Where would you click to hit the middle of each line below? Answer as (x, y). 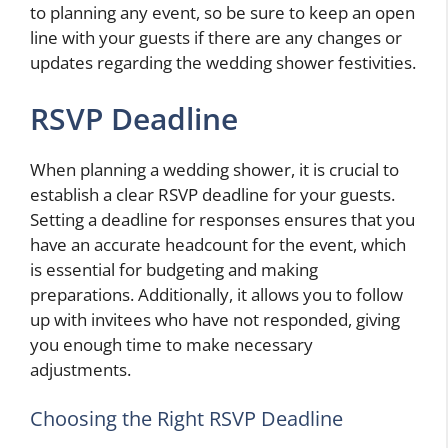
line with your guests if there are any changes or (216, 38)
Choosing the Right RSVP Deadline (186, 419)
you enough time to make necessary (171, 344)
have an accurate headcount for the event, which (218, 244)
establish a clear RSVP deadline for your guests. (212, 194)
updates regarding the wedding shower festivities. (223, 63)
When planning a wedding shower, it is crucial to (214, 169)
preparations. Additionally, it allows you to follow (216, 294)
